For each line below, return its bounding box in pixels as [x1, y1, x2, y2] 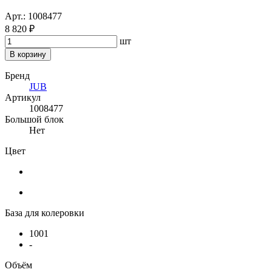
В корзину [10, 50, 46, 59]
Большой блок [5, 114, 64, 125]
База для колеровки [5, 208, 84, 219]
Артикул [5, 92, 41, 103]
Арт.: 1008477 [5, 11, 62, 22]
